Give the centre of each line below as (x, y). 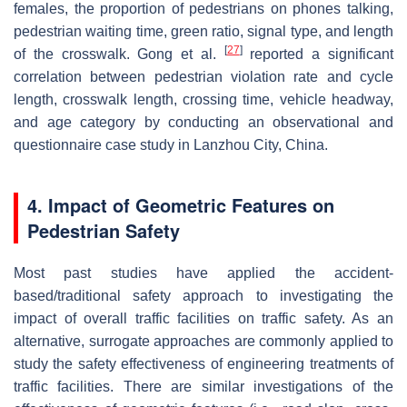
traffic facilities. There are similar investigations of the (203, 386)
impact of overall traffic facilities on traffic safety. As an (203, 318)
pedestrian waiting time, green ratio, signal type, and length (203, 31)
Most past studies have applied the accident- (203, 273)
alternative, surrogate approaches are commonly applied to (203, 341)
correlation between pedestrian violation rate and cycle (203, 76)
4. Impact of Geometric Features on (181, 204)
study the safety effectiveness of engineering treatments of (203, 363)
